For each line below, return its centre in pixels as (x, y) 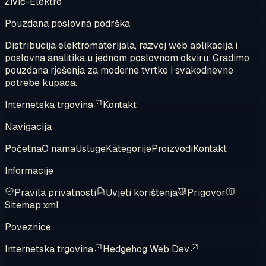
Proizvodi (172, 149)
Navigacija (28, 127)
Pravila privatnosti (55, 193)
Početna (23, 149)
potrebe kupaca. (41, 83)
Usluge (91, 149)
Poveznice (28, 227)
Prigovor (206, 193)
